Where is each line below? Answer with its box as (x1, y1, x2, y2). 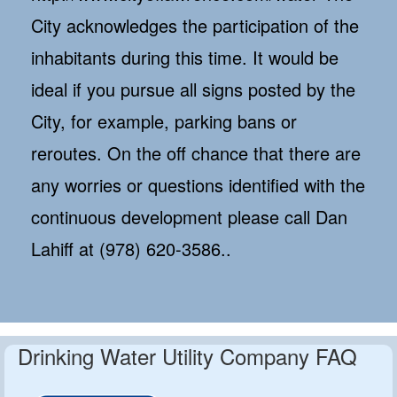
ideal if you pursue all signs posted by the (31, 76, 355, 103)
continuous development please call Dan (31, 204, 347, 230)
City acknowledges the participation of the (31, 12, 359, 39)
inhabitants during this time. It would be (31, 44, 339, 71)
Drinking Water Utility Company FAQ (18, 340, 357, 372)
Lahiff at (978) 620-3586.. (31, 236, 231, 262)
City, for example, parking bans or (31, 108, 297, 135)
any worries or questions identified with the (31, 172, 365, 198)
